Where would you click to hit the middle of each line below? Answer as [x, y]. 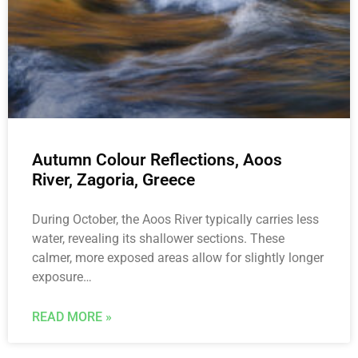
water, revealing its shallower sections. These [158, 239]
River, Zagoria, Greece [113, 180]
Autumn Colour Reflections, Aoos [157, 160]
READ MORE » [72, 317]
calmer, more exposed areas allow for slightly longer [178, 258]
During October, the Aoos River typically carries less [175, 220]
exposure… [62, 277]
